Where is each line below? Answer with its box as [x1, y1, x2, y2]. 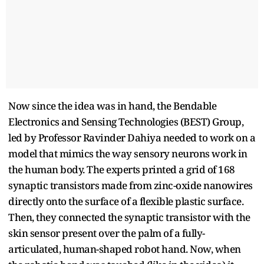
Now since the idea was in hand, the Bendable [8, 98, 216, 113]
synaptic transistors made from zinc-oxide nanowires [8, 178, 253, 192]
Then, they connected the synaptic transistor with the [8, 210, 250, 224]
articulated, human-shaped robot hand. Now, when [8, 242, 241, 256]
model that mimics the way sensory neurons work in [8, 146, 247, 160]
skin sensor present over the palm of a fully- [8, 226, 205, 240]
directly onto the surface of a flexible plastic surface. [8, 194, 243, 208]
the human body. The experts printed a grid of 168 [8, 162, 235, 176]
